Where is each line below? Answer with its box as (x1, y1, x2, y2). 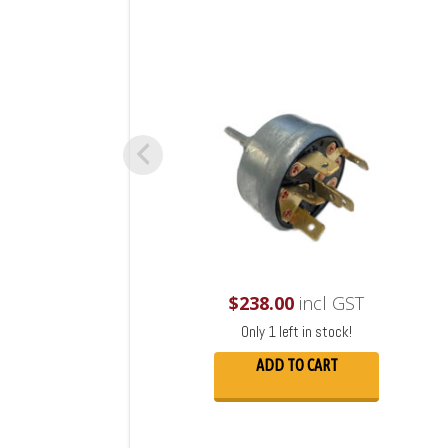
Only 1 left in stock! (241, 322, 352, 342)
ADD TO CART (255, 356, 338, 375)
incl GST (294, 291, 364, 316)
